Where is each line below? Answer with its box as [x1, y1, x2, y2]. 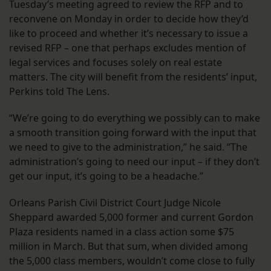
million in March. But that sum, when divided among [9, 239, 248, 253]
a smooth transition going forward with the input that [9, 125, 256, 139]
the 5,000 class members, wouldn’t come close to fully [9, 253, 255, 267]
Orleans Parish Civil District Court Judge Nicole [9, 195, 221, 209]
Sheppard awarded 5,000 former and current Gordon [9, 210, 253, 224]
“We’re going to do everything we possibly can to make [9, 111, 260, 125]
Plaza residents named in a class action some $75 [9, 224, 234, 238]
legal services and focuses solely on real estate [9, 55, 222, 69]
